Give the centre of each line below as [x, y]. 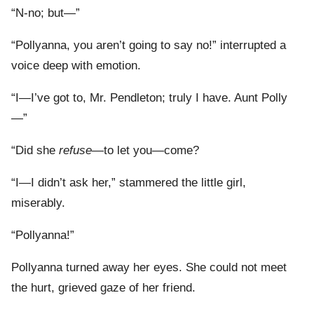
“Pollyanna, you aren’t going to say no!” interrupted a [149, 46]
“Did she [35, 151]
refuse [75, 151]
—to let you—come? [145, 151]
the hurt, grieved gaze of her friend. [103, 288]
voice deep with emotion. [76, 66]
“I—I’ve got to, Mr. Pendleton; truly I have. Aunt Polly [149, 98]
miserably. [38, 203]
